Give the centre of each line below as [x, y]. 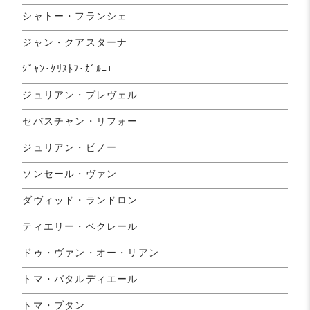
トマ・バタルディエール [80, 279]
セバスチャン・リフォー [80, 121]
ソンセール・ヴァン [70, 173]
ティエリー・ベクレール [80, 226]
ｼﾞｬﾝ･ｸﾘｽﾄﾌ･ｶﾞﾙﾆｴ [68, 68]
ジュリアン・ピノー [70, 147]
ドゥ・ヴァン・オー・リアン [91, 252]
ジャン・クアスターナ [75, 42]
